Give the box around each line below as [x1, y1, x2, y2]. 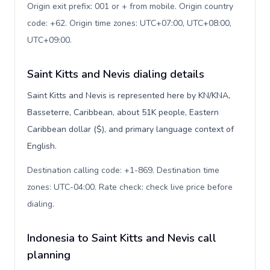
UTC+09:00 [27, 34, 70, 46]
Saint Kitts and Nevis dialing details [27, 67, 204, 81]
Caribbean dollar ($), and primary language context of [27, 124, 234, 135]
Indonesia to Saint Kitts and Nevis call [27, 231, 216, 245]
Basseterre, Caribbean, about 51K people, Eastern [27, 107, 219, 118]
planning [27, 248, 71, 262]
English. [27, 140, 57, 152]
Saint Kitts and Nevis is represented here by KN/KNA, [27, 90, 230, 101]
